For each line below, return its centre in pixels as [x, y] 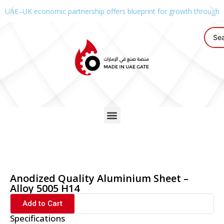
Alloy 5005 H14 [45, 188]
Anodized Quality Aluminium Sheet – [99, 178]
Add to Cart [42, 203]
